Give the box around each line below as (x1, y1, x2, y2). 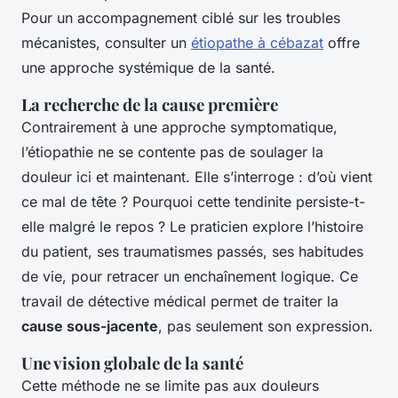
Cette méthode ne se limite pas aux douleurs (21, 377, 319, 395)
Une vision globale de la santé (21, 352, 243, 375)
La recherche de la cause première (21, 93, 278, 116)
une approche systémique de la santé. (21, 59, 275, 77)
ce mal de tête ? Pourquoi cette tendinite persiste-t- (21, 193, 365, 211)
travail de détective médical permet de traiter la (21, 292, 338, 311)
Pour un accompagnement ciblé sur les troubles (21, 9, 340, 28)
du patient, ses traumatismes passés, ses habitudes (21, 243, 363, 261)
